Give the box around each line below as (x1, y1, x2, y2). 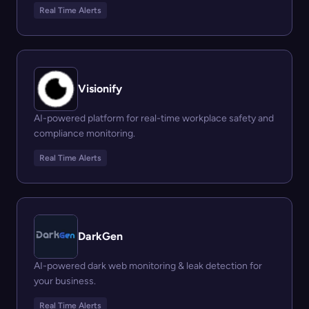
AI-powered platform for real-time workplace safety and (34, 112, 274, 125)
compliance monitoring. (34, 128, 135, 140)
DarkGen (78, 230, 123, 243)
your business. (34, 275, 96, 288)
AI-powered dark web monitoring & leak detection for (34, 260, 262, 272)
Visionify (78, 82, 122, 96)
